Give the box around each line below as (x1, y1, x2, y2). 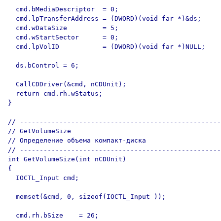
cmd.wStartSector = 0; (8, 34, 118, 41)
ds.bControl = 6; (8, 62, 79, 69)
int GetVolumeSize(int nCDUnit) (8, 155, 126, 163)
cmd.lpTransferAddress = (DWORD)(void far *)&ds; (8, 15, 201, 22)
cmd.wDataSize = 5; (8, 24, 118, 32)
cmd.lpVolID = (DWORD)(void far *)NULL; (8, 43, 205, 50)
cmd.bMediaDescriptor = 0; (8, 5, 118, 13)
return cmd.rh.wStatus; (8, 90, 103, 97)
